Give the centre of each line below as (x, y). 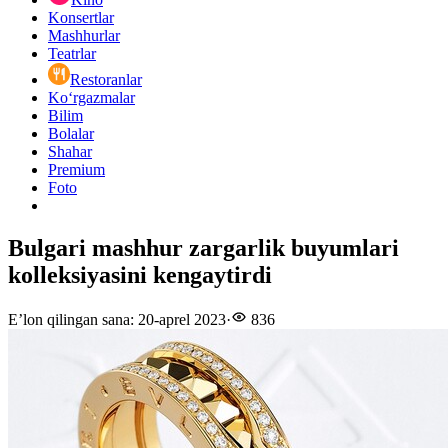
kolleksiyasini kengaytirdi (140, 275)
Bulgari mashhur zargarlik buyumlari (203, 248)
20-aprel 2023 (182, 320)
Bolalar (71, 134)
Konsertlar (81, 18)
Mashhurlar (84, 36)
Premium (76, 170)
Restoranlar (106, 80)
